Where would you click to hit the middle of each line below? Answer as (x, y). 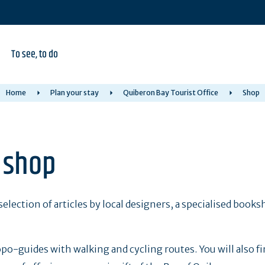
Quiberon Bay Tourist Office (170, 93)
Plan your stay (74, 93)
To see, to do (35, 54)
